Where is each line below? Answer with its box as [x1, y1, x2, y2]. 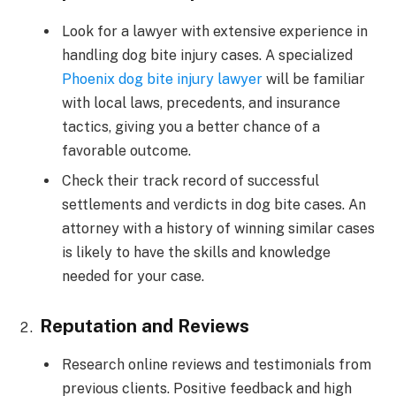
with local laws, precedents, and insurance [62, 94, 340, 111]
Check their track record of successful [62, 171, 319, 189]
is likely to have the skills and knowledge [62, 243, 331, 261]
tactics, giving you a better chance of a [62, 118, 320, 135]
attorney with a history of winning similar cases [62, 219, 375, 237]
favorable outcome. [62, 141, 191, 159]
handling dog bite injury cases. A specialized [62, 46, 353, 64]
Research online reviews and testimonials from [62, 356, 371, 374]
